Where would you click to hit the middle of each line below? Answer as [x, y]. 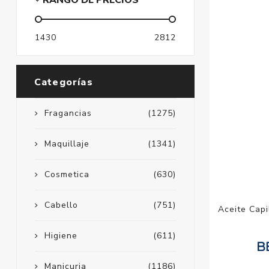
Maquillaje [67, 144]
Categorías [63, 83]
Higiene [61, 236]
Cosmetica [67, 175]
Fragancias [68, 113]
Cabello [61, 205]
